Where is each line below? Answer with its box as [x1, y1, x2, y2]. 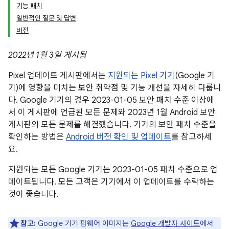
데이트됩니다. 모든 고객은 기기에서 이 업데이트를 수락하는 [8, 177, 214, 187]
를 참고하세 [171, 132, 212, 142]
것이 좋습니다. [8, 189, 58, 199]
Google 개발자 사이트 [131, 219, 200, 228]
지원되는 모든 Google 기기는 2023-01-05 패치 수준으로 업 [8, 165, 218, 175]
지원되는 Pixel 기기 [108, 71, 175, 81]
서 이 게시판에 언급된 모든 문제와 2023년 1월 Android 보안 [8, 107, 215, 118]
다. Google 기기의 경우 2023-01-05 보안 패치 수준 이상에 [8, 95, 214, 105]
